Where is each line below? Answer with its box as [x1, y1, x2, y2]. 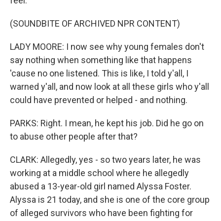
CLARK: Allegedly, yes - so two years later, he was [10, 154, 201, 165]
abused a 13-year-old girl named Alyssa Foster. [10, 181, 191, 191]
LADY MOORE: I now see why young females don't [10, 41, 204, 52]
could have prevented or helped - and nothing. [10, 95, 187, 105]
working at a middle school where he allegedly [10, 168, 189, 178]
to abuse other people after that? [10, 131, 138, 142]
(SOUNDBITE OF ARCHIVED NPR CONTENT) [10, 18, 180, 29]
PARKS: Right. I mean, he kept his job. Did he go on [10, 118, 204, 128]
